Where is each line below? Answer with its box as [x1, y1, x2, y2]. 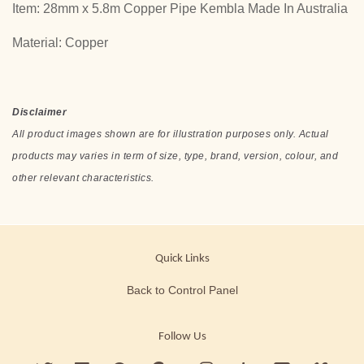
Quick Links [154, 253, 210, 266]
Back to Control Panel [126, 284, 238, 297]
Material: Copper [12, 36, 108, 50]
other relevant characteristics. [12, 172, 154, 184]
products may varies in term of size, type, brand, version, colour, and [12, 150, 338, 162]
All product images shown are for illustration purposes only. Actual [12, 128, 329, 141]
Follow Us [158, 330, 206, 343]
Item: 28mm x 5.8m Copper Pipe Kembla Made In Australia [12, 2, 348, 16]
